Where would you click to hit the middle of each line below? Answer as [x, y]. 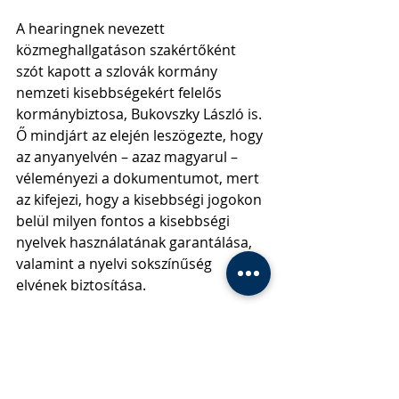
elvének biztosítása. [81, 285]
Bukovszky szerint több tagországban [142, 327]
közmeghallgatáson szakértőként [128, 49]
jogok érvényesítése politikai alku [128, 370]
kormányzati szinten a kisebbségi [128, 349]
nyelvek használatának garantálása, [136, 242]
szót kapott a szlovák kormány [118, 71]
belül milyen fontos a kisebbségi [125, 220]
